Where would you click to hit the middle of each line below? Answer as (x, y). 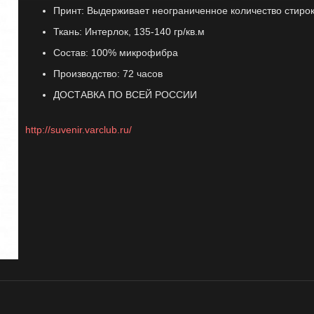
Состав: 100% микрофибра (115, 53)
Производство (85, 74)
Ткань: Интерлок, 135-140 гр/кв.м (129, 32)
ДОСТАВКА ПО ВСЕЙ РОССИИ (125, 95)
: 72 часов (139, 74)
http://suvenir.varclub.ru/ (78, 130)
